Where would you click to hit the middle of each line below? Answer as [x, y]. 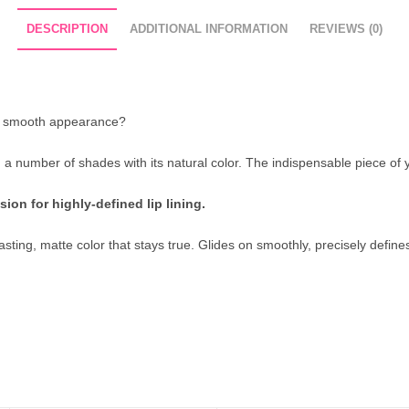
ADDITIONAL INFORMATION [209, 29]
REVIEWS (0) [346, 29]
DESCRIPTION [67, 29]
